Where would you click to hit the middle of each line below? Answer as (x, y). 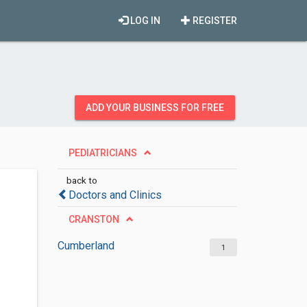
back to (82, 180)
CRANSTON (94, 219)
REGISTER (214, 21)
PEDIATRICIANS (102, 153)
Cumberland (86, 246)
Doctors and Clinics (115, 195)
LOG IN (144, 21)
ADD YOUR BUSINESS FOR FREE (155, 108)
